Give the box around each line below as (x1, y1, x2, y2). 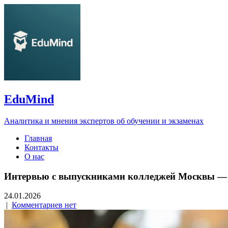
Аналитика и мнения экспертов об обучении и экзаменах (4, 116, 204, 125)
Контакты (24, 142, 59, 152)
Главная (24, 133, 52, 142)
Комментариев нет (12, 201, 76, 210)
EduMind (4, 92, 54, 106)
